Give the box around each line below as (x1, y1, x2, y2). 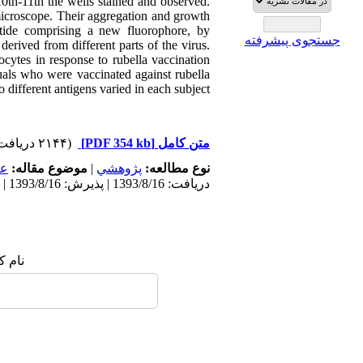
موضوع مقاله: (8, 161, 88, 175)
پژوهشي (96, 161, 142, 175)
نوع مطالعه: (142, 161, 210, 175)
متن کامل (155, 136, 210, 150)
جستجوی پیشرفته (244, 33, 340, 47)
